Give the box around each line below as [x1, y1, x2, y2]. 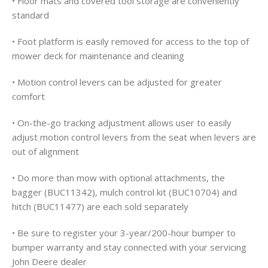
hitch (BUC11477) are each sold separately [12, 200, 188, 213]
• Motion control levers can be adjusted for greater [12, 76, 222, 89]
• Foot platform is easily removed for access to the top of [12, 35, 249, 48]
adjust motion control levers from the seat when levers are [12, 131, 256, 144]
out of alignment [12, 145, 79, 158]
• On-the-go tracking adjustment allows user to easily [12, 117, 232, 129]
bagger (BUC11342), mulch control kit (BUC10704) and [12, 186, 237, 199]
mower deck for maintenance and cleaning [12, 50, 184, 62]
